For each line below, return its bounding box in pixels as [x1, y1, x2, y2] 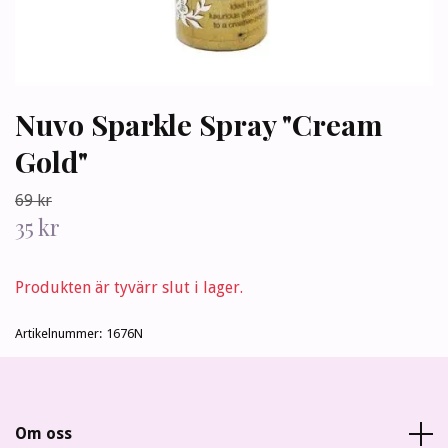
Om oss [15, 424, 72, 444]
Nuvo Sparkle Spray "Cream [15, 105, 383, 144]
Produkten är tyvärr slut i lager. [15, 278, 243, 298]
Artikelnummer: [15, 326, 102, 342]
